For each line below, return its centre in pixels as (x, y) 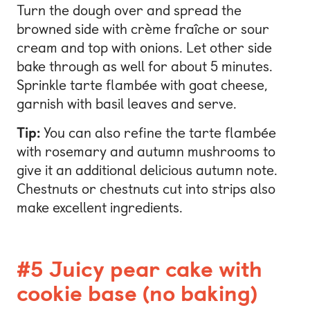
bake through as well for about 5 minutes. (145, 66)
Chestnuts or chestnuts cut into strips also (146, 189)
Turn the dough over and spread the (129, 10)
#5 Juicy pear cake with (139, 269)
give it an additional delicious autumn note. (147, 170)
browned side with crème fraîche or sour (143, 29)
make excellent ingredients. (100, 207)
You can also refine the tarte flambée (158, 133)
